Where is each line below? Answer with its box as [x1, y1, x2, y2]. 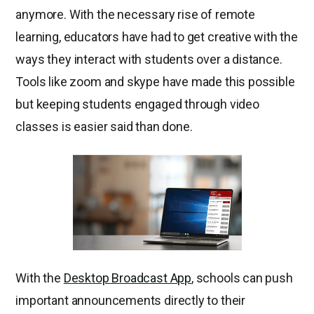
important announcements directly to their [15, 292, 246, 308]
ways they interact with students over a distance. [15, 51, 282, 67]
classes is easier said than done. [15, 118, 193, 134]
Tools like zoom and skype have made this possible [15, 74, 295, 89]
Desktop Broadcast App [63, 270, 192, 285]
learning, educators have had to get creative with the [15, 29, 298, 44]
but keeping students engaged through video [15, 96, 259, 111]
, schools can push [191, 270, 293, 285]
